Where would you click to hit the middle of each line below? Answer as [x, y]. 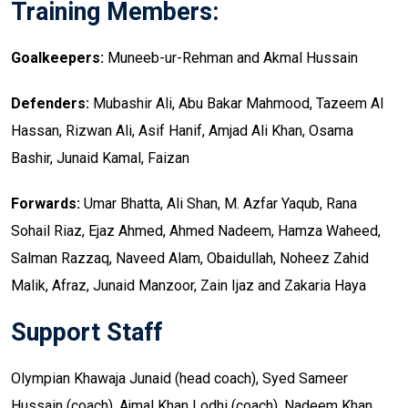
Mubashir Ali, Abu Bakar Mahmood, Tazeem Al [236, 104]
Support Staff [87, 333]
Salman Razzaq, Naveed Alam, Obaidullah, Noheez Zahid [190, 259]
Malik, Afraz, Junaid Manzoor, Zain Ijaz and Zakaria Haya [189, 286]
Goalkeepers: [57, 58]
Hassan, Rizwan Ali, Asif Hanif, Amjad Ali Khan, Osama [182, 131]
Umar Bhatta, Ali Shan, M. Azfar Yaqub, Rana [219, 204]
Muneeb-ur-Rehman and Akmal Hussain [231, 58]
